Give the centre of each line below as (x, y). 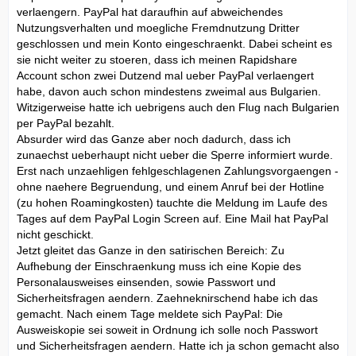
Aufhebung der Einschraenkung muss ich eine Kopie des (159, 266)
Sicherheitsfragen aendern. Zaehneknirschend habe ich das (167, 298)
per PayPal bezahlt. (66, 123)
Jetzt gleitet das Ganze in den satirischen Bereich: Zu (151, 250)
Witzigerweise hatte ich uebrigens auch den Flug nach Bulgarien (178, 107)
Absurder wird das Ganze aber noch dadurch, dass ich (154, 139)
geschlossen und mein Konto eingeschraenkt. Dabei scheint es (174, 43)
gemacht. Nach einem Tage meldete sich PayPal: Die (150, 313)
